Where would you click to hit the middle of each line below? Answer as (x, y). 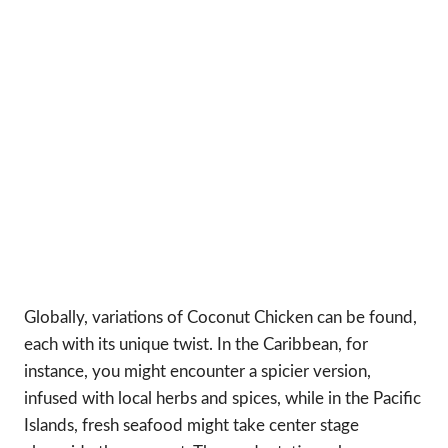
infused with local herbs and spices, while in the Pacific (222, 398)
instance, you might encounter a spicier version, (197, 371)
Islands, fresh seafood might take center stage (191, 425)
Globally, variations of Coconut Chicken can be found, (220, 317)
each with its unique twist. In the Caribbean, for (196, 344)
